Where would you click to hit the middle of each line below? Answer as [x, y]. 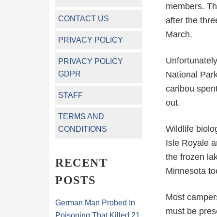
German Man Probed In [95, 203]
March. [179, 34]
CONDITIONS [83, 129]
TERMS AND [81, 116]
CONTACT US [84, 19]
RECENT [82, 163]
